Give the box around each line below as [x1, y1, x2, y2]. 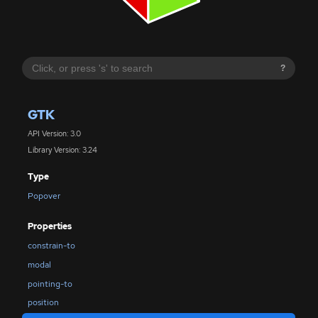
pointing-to [27, 278, 72, 290]
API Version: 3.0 [27, 128, 81, 139]
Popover [27, 190, 60, 202]
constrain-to [27, 239, 75, 251]
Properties [27, 220, 72, 232]
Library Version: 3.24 [27, 144, 97, 155]
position [27, 297, 59, 309]
